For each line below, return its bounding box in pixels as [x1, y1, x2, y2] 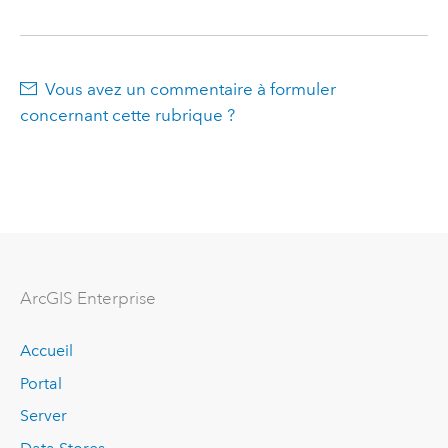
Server [19, 406, 67, 426]
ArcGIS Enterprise [19, 287, 156, 309]
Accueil [19, 341, 73, 361]
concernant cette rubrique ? [19, 104, 235, 125]
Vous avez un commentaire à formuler [45, 78, 337, 99]
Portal [19, 373, 62, 393]
